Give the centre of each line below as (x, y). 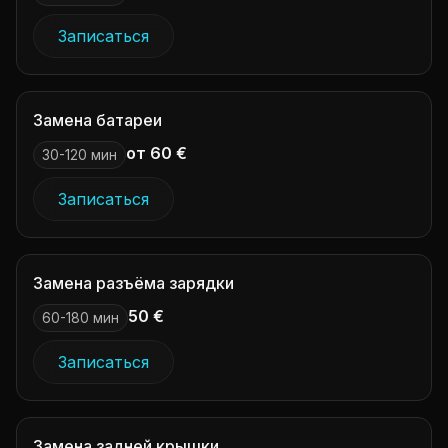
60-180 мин (80, 317)
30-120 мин (79, 154)
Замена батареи (97, 120)
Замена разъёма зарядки (133, 283)
